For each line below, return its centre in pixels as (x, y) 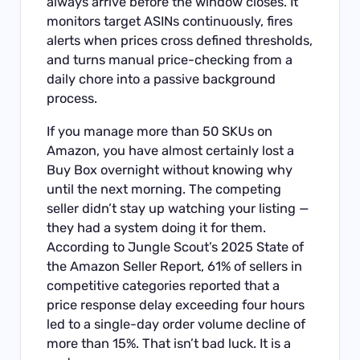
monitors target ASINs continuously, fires (170, 22)
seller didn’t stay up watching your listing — (178, 208)
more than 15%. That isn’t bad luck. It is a (169, 343)
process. (72, 99)
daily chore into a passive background (162, 80)
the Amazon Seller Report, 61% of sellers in (175, 266)
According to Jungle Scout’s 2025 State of (176, 247)
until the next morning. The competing (164, 189)
